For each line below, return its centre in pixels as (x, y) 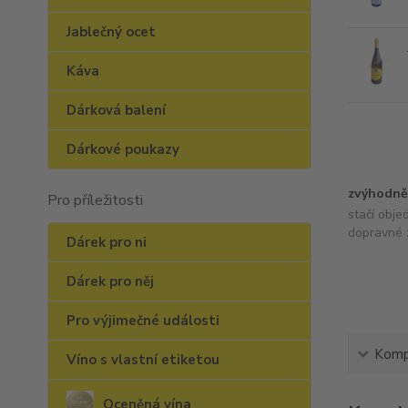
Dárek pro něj (110, 281)
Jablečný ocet (111, 32)
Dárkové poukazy (123, 149)
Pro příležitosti (95, 200)
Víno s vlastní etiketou (143, 360)
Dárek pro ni (107, 242)
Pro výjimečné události (143, 321)
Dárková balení (116, 110)
